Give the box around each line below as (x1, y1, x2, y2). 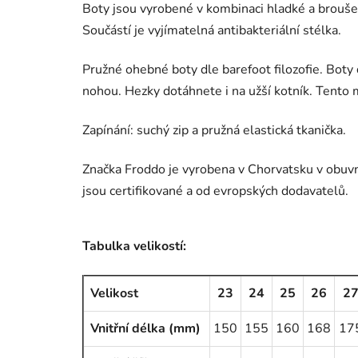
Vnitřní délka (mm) (90, 320, 201, 338)
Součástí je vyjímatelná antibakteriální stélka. (82, 22, 341, 40)
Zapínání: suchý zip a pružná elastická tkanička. (82, 121, 346, 140)
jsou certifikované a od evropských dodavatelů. (82, 182, 348, 201)
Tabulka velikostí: (82, 237, 186, 256)
